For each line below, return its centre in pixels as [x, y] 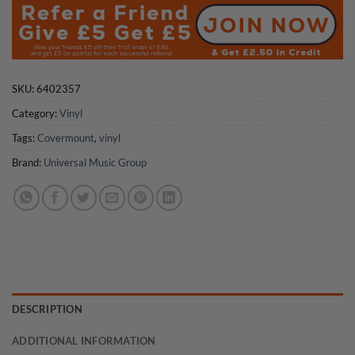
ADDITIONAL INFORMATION [84, 340]
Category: [36, 113]
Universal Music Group [95, 162]
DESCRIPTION [47, 309]
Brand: [28, 162]
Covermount [66, 137]
